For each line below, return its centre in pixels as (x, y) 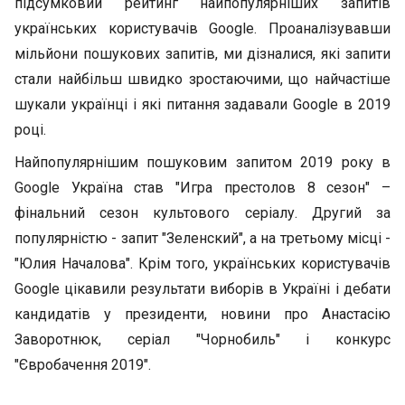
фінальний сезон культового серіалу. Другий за (202, 213)
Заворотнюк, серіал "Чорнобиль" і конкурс (202, 339)
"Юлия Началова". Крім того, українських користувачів (202, 264)
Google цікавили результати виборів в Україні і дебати (202, 289)
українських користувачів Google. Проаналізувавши (202, 28)
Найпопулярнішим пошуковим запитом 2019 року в (202, 162)
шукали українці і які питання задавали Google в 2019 (202, 104)
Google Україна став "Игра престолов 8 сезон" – (202, 188)
